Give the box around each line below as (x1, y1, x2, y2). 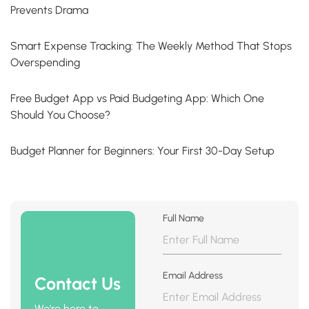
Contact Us (34, 272, 121, 294)
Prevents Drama (10, 3, 88, 17)
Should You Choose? (10, 108, 110, 122)
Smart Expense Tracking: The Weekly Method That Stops (10, 39, 292, 53)
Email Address (163, 270, 223, 282)
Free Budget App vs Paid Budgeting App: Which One (10, 92, 264, 106)
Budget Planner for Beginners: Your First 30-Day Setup (10, 144, 275, 158)
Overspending (10, 56, 80, 70)
